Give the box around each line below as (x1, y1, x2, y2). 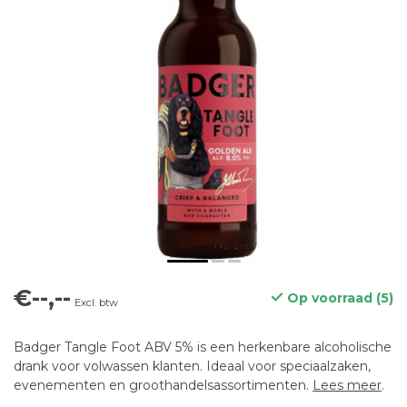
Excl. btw (74, 296, 118, 309)
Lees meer (313, 377, 382, 393)
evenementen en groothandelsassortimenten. (14, 377, 313, 393)
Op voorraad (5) (283, 290, 393, 306)
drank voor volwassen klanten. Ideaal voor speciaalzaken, (14, 358, 371, 374)
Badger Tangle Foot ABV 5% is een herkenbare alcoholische (14, 339, 392, 355)
